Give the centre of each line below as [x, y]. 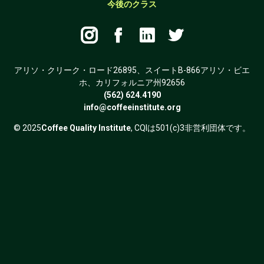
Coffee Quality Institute [86, 128]
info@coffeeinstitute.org [132, 107]
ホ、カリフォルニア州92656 [132, 82]
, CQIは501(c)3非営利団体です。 [191, 128]
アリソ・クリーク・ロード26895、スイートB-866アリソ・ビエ [132, 70]
